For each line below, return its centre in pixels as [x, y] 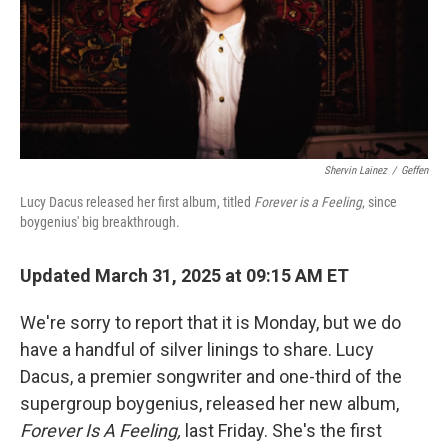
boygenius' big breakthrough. [100, 222]
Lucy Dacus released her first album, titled [137, 202]
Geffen [414, 170]
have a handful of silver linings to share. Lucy [197, 349]
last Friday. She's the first [283, 430]
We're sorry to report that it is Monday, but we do [210, 322]
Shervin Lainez [355, 170]
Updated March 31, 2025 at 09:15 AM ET [184, 275]
